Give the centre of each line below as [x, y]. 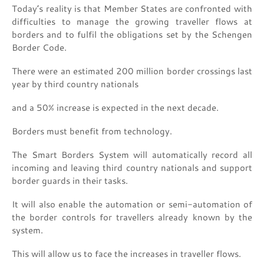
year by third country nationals [76, 84]
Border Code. [40, 47]
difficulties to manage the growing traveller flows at [132, 22]
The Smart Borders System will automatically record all [132, 155]
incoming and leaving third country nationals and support [132, 168]
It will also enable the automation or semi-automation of [132, 204]
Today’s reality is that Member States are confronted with [132, 9]
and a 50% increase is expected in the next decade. [116, 108]
